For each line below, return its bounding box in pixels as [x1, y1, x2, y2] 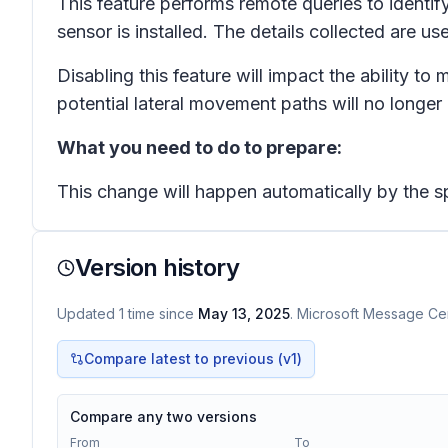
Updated [57, 305, 119, 322]
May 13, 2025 [198, 305, 290, 322]
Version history [75, 253, 239, 282]
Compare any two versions [70, 408, 257, 425]
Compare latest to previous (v [84, 350, 291, 367]
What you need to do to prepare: [57, 137, 342, 158]
